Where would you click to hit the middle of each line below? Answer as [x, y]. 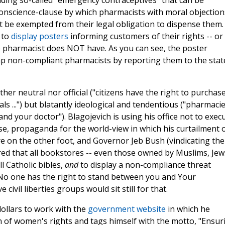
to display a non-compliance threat [144, 165]
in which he [188, 209]
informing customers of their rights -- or [145, 36]
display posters [39, 36]
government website [127, 209]
